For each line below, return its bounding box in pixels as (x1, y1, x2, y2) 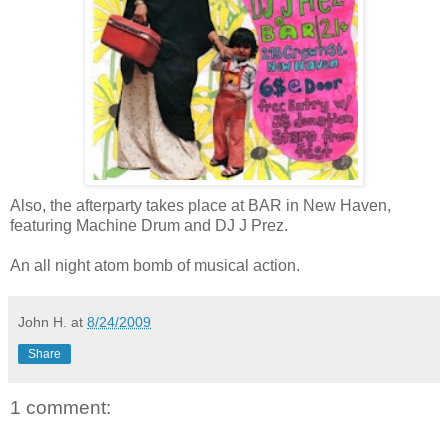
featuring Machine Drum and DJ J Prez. (10, 216, 288, 234)
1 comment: (10, 396, 111, 418)
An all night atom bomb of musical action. (10, 256, 300, 274)
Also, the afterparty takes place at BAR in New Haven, (10, 196, 391, 214)
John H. (18, 313, 67, 330)
